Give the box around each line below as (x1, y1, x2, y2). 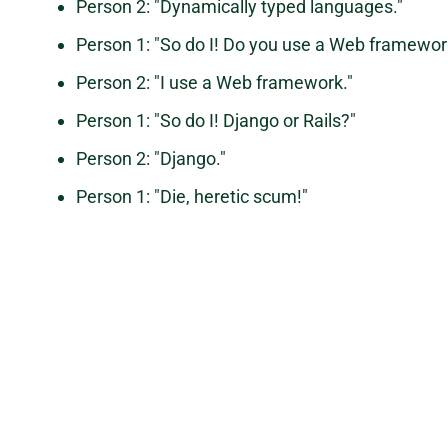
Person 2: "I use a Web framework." (76, 72, 353, 94)
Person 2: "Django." (76, 148, 226, 170)
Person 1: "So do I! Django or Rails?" (76, 110, 356, 132)
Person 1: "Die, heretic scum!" (76, 186, 308, 208)
